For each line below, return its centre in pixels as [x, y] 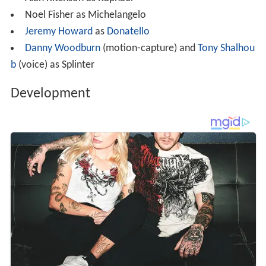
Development [50, 94]
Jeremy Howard [58, 31]
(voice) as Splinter [55, 65]
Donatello [128, 31]
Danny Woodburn [62, 48]
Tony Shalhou [226, 48]
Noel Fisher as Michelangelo [85, 15]
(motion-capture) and [149, 48]
